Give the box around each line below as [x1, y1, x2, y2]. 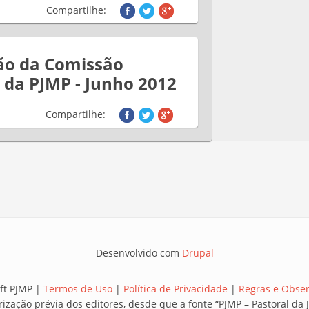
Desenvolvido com [95, 246, 182, 259]
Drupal [181, 246, 214, 259]
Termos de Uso [43, 282, 112, 295]
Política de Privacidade [123, 282, 230, 295]
